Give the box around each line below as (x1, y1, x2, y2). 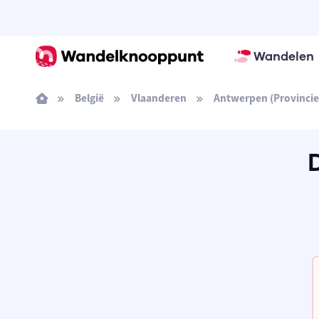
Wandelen (253, 48, 314, 65)
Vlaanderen (130, 91, 187, 105)
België (74, 91, 104, 105)
